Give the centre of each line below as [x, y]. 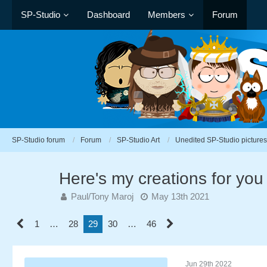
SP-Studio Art [138, 140]
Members [167, 15]
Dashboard [108, 15]
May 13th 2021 [180, 196]
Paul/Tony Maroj [102, 196]
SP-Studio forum [38, 140]
